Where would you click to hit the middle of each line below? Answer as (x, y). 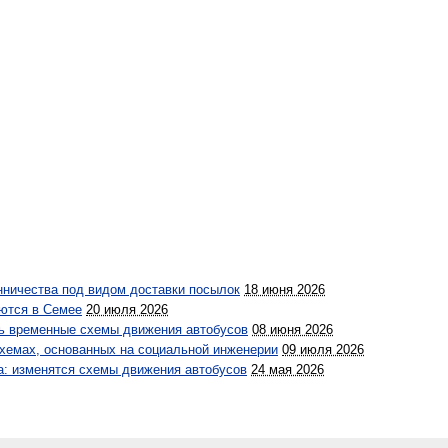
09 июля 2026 (323, 349)
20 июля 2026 (127, 309)
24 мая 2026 (287, 369)
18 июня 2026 (284, 289)
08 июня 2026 (292, 329)
